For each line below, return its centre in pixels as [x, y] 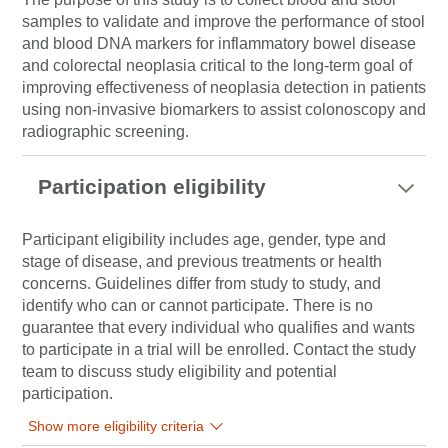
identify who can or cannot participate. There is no [197, 305]
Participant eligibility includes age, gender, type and [204, 239]
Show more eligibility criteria [116, 426]
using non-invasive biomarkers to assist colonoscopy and [224, 109]
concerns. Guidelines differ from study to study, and [201, 283]
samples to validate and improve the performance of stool [223, 21]
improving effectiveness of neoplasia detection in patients [224, 87]
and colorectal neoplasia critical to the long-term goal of [217, 65]
